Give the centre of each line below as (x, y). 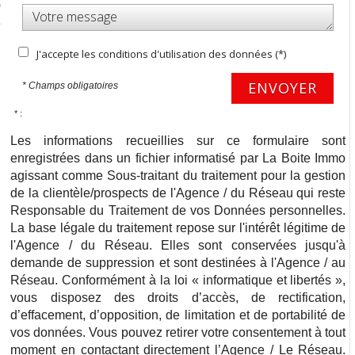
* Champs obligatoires (71, 86)
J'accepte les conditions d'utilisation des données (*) (162, 54)
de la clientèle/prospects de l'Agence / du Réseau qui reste (178, 193)
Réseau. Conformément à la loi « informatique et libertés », (178, 280)
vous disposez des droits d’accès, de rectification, (178, 297)
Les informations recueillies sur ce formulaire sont (178, 140)
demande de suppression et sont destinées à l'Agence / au (178, 262)
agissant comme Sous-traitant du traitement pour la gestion (178, 175)
